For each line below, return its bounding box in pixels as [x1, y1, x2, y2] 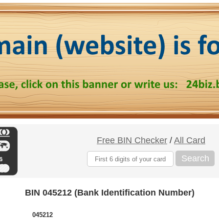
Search [181, 153, 209, 163]
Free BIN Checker [97, 135, 167, 145]
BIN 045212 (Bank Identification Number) [24, 188, 195, 197]
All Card [174, 135, 205, 145]
